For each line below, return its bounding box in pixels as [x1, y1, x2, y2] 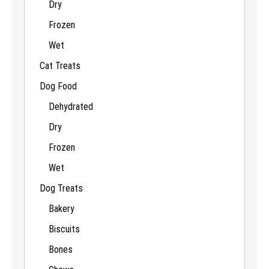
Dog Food [40, 80, 77, 92]
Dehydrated [49, 100, 93, 112]
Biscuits [49, 223, 80, 235]
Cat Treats [40, 59, 80, 71]
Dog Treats [40, 182, 83, 194]
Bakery [49, 202, 74, 214]
